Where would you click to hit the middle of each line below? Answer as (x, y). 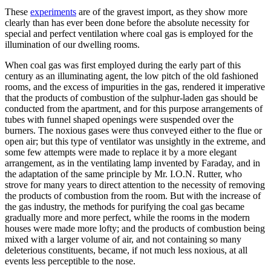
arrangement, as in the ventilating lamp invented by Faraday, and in (132, 163)
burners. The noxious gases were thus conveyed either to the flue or (133, 130)
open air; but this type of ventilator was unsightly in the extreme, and (135, 141)
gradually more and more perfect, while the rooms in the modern (127, 217)
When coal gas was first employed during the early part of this (123, 65)
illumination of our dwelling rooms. (72, 44)
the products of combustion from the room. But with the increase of (133, 195)
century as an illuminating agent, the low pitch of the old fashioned (132, 76)
